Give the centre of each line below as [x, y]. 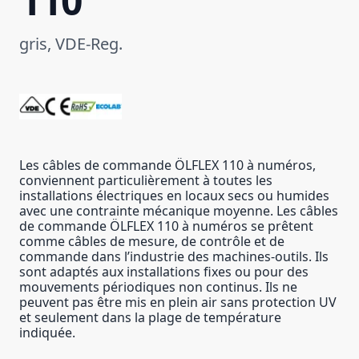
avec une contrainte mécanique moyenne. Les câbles [179, 211]
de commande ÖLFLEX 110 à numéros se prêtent [166, 226]
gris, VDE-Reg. [71, 44]
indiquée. [47, 333]
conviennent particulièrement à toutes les [146, 180]
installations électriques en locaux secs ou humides [174, 196]
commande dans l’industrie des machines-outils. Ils [174, 256]
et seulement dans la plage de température [150, 317]
